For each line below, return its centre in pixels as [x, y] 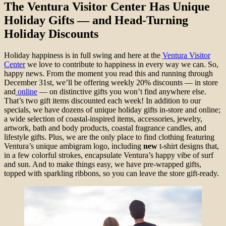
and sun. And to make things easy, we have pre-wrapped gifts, [103, 164]
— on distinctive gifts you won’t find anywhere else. [122, 92]
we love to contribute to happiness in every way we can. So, [122, 65]
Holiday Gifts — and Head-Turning [96, 20]
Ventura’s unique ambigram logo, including [74, 146]
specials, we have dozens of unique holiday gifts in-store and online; [112, 110]
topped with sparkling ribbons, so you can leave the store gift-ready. [111, 174]
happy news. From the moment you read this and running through [108, 74]
